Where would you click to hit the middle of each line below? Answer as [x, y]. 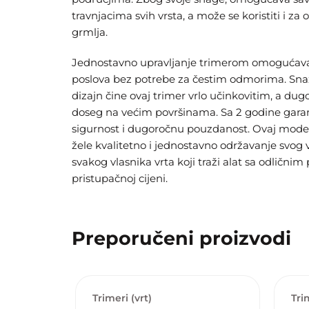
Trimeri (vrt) [122, 298]
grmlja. [90, 32]
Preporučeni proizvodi [181, 238]
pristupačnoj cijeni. [120, 178]
